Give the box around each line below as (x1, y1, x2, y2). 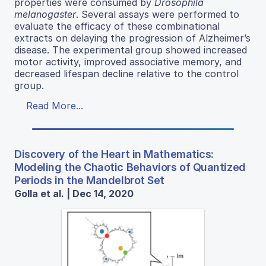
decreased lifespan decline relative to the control (14, 67, 239, 80)
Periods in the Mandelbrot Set (14, 173, 164, 186)
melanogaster (14, 8, 76, 20)
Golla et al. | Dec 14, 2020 (14, 187, 134, 199)
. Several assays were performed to (76, 8, 239, 20)
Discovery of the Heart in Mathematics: (14, 147, 214, 160)
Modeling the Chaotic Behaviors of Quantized (14, 160, 246, 173)
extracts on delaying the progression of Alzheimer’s (14, 31, 251, 44)
